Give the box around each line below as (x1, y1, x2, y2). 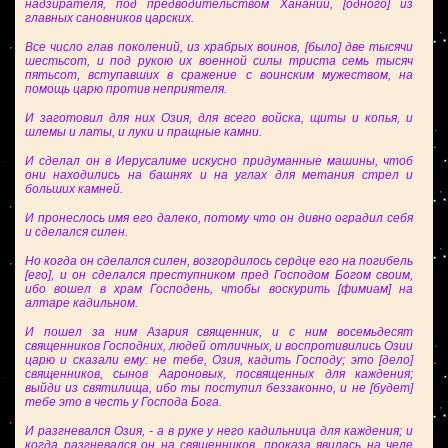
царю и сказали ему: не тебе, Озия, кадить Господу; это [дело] (25, 353, 413, 367)
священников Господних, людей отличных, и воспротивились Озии (25, 339, 413, 353)
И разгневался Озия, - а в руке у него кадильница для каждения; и (25, 424, 413, 438)
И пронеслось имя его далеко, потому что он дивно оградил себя (25, 211, 413, 225)
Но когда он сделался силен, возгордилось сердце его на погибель (25, 254, 413, 268)
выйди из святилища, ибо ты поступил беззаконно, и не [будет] (25, 381, 413, 395)
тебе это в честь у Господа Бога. (25, 395, 222, 409)
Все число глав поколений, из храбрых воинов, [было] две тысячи (25, 40, 413, 54)
